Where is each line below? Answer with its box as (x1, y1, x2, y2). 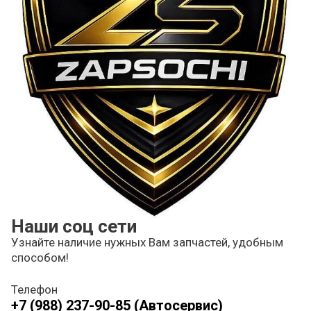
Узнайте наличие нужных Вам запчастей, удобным (11, 235, 283, 250)
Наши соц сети (11, 216, 137, 237)
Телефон (11, 283, 58, 297)
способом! (11, 251, 69, 265)
